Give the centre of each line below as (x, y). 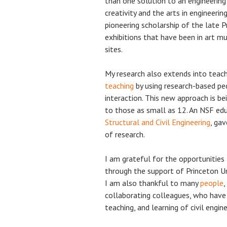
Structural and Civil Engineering (158, 122)
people (212, 183)
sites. (114, 49)
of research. (125, 134)
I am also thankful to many (153, 183)
